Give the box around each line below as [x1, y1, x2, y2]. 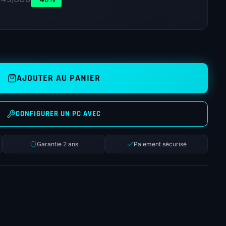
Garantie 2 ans [36, 140, 78, 148]
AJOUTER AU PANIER [16, 72, 100, 84]
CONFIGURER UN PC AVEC [16, 109, 101, 119]
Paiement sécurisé [133, 140, 187, 148]
